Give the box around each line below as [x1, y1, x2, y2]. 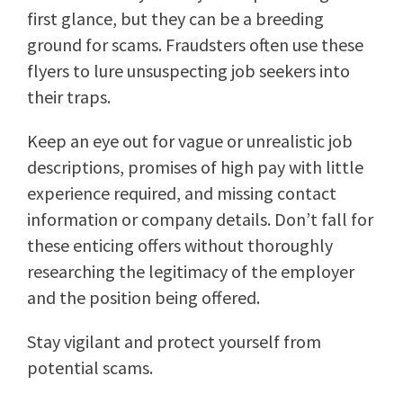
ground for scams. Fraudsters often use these [27, 33, 363, 57]
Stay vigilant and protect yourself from [27, 330, 321, 354]
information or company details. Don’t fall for [27, 208, 373, 231]
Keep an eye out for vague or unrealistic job [27, 130, 353, 153]
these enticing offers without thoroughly [27, 234, 333, 257]
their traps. [27, 85, 111, 109]
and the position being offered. [27, 286, 260, 309]
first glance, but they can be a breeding [27, 7, 324, 31]
